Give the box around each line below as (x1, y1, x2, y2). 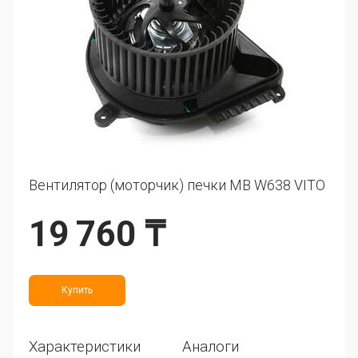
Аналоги (181, 338, 239, 356)
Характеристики (29, 338, 141, 356)
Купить (62, 284, 93, 296)
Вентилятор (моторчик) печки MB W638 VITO (29, 177, 325, 193)
